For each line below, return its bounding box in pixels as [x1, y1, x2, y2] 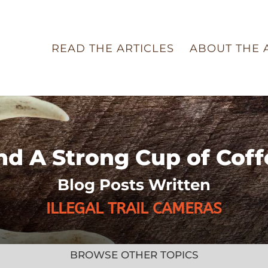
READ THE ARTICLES [51, 42, 174, 55]
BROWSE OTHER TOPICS [69, 249, 199, 261]
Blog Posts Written [57, 175, 211, 194]
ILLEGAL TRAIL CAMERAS [46, 199, 222, 218]
